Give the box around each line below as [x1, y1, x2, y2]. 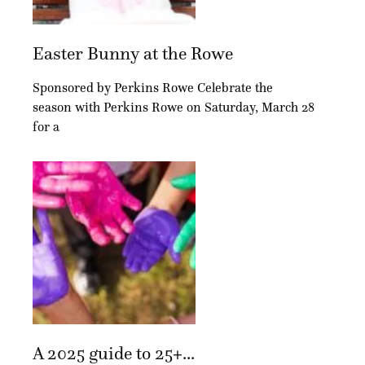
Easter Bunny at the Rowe [33, 42, 233, 64]
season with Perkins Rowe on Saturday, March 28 [33, 99, 314, 115]
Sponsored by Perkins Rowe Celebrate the [33, 79, 273, 95]
